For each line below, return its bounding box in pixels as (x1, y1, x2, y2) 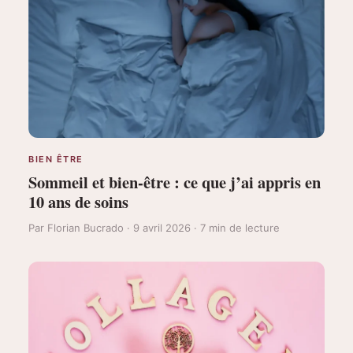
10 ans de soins (28, 189, 128, 214)
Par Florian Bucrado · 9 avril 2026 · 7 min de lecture (28, 221, 280, 234)
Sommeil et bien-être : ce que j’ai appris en (28, 169, 321, 194)
